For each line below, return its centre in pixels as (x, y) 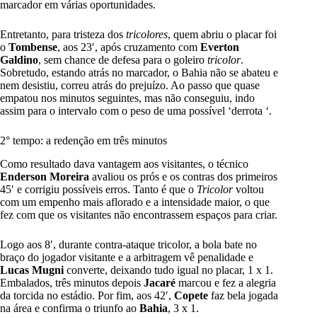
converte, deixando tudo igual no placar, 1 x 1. (168, 270)
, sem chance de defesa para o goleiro (123, 60)
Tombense (33, 47)
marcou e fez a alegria (226, 282)
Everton (220, 47)
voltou (248, 189)
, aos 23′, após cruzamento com (129, 47)
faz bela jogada (243, 295)
